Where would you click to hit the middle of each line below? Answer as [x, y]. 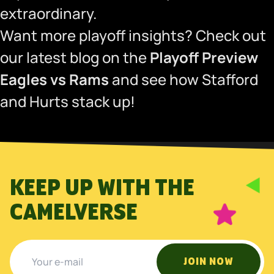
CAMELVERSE [74, 213]
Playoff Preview [204, 57]
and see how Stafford [185, 79]
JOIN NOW [209, 262]
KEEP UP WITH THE [102, 188]
